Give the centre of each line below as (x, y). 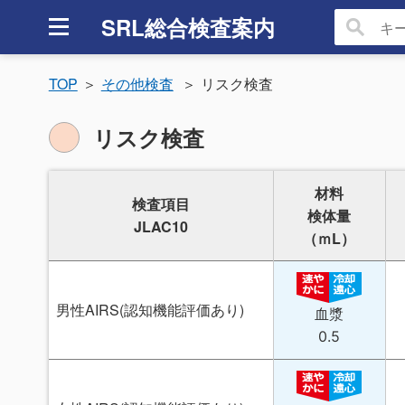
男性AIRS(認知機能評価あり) (150, 310)
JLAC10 (160, 226)
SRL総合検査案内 (188, 27)
